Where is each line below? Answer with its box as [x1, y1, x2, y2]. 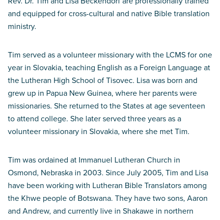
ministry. [8, 21, 36, 31]
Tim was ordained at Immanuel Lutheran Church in [8, 154, 180, 165]
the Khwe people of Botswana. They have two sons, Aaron [8, 192, 208, 203]
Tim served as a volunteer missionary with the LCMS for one [8, 49, 212, 60]
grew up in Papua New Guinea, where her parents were [8, 87, 197, 98]
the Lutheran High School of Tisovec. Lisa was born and [8, 75, 197, 85]
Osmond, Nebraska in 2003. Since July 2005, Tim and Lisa [8, 167, 208, 178]
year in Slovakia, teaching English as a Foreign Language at [8, 62, 210, 73]
